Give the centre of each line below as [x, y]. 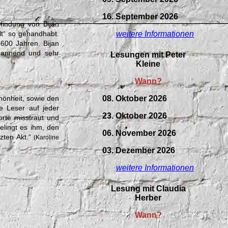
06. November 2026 [139, 133]
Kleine [148, 64]
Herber [148, 197]
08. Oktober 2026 [135, 98]
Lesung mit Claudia [148, 188]
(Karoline [46, 138]
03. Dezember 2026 [139, 150]
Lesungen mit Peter [148, 54]
